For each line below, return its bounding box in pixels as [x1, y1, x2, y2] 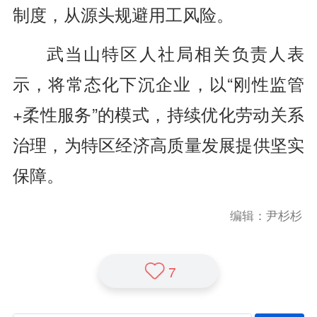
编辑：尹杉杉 [229, 207, 302, 224]
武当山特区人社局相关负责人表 [46, 40, 305, 65]
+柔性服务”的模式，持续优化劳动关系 [12, 101, 305, 126]
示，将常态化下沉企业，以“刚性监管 [12, 71, 305, 96]
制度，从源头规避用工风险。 [12, 1, 234, 26]
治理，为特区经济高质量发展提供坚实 [12, 132, 305, 156]
